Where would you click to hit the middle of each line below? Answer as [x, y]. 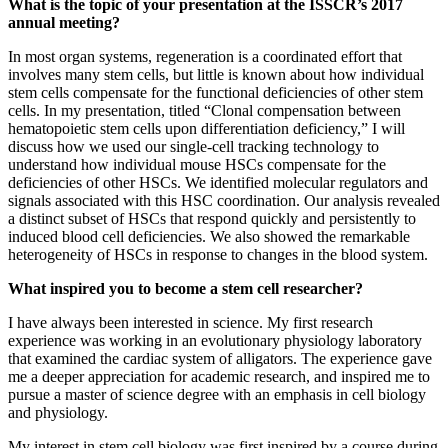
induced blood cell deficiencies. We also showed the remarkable [209, 237]
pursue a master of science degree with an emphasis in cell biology [217, 395]
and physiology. [58, 413]
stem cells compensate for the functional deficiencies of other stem [215, 93]
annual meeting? [64, 23]
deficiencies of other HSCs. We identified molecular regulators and [218, 183]
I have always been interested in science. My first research [190, 323]
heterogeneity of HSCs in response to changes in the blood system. [218, 255]
